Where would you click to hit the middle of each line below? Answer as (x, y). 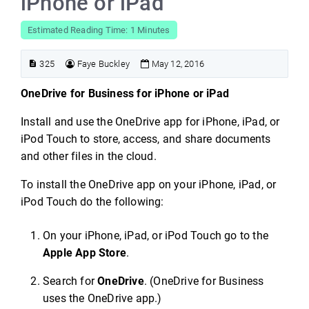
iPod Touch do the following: (92, 202)
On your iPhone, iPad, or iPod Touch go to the (156, 236)
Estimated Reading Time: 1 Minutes (99, 30)
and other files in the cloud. (89, 156)
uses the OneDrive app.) (102, 298)
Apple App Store (84, 253)
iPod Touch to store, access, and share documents (146, 139)
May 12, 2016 (177, 64)
